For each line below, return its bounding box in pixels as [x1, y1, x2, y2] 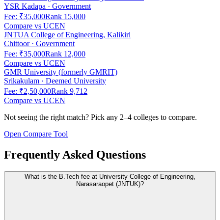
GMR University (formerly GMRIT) [4, 68, 117, 77]
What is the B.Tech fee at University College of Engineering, [25, 172, 195, 180]
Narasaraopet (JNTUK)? [76, 180, 144, 188]
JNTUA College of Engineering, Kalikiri [4, 30, 131, 39]
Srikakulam [4, 77, 39, 85]
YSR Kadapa [4, 2, 46, 11]
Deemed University [46, 77, 106, 85]
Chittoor [4, 39, 29, 48]
